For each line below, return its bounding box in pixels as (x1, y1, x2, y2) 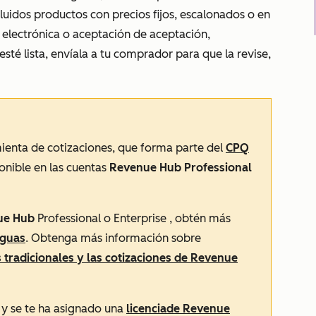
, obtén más (169, 212, 231, 225)
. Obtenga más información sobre (25, 231, 201, 245)
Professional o (35, 212, 114, 225)
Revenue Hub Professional (109, 161, 252, 174)
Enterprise (114, 212, 169, 225)
